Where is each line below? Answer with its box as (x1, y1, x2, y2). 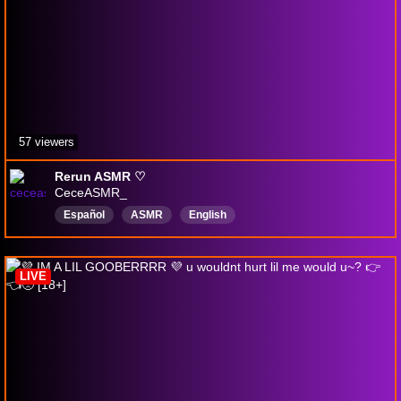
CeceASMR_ (55, 185, 127, 200)
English (189, 209, 226, 221)
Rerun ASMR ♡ (55, 169, 146, 183)
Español (64, 209, 105, 221)
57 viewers (19, 135, 74, 149)
